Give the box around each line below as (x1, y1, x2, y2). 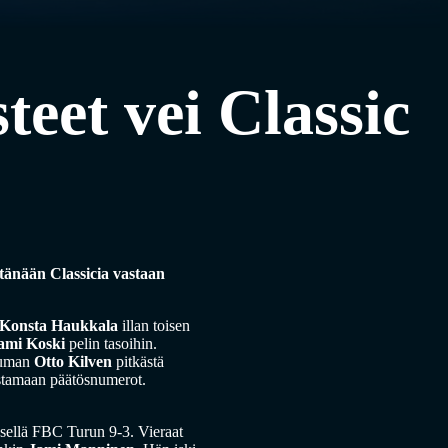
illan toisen (118, 317, 190, 335)
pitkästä (112, 353, 164, 371)
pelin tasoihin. (65, 335, 157, 353)
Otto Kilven (34, 353, 112, 371)
